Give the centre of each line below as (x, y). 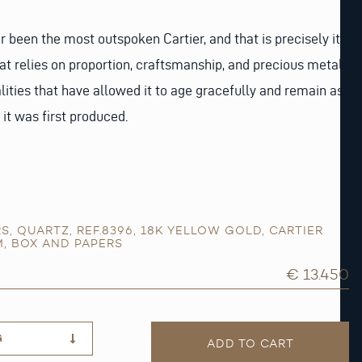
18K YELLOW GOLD (201, 230)
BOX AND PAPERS (67, 243)
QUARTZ (43, 230)
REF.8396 (105, 230)
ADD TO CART (250, 343)
